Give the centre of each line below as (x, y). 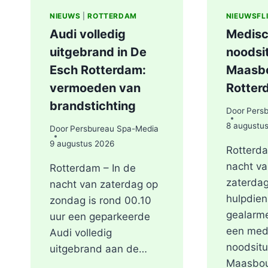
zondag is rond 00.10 (100, 201)
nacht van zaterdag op (104, 185)
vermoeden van (95, 88)
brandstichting (93, 106)
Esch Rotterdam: (98, 70)
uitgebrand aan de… (98, 249)
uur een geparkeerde (100, 217)
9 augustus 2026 (82, 144)
